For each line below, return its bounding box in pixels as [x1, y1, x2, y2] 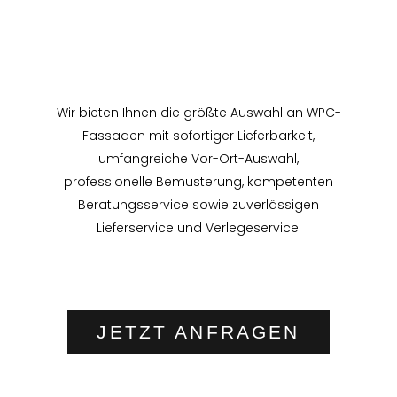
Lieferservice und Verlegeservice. [96, 219, 301, 237]
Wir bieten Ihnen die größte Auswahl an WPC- [56, 104, 341, 122]
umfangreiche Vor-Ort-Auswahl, [98, 150, 299, 168]
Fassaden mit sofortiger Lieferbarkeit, [82, 127, 315, 145]
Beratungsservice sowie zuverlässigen [78, 196, 319, 214]
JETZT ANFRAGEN [97, 322, 300, 343]
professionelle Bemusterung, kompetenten [64, 173, 333, 191]
